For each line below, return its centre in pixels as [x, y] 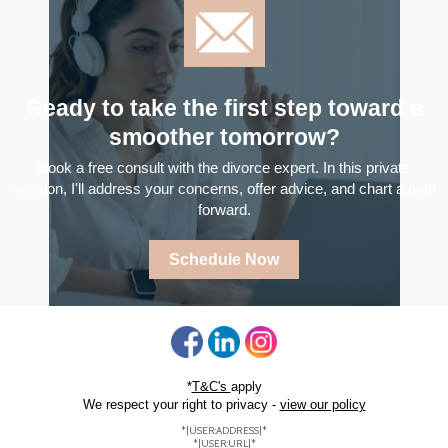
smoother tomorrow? [224, 137]
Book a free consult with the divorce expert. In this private [224, 167]
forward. [224, 209]
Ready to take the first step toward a [224, 108]
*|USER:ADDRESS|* [224, 430]
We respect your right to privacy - [181, 404]
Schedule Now [224, 259]
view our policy [322, 404]
